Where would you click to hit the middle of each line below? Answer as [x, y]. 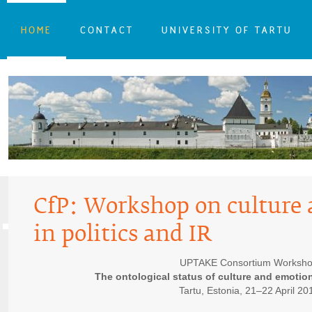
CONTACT [107, 30]
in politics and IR [122, 237]
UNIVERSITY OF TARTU [227, 30]
